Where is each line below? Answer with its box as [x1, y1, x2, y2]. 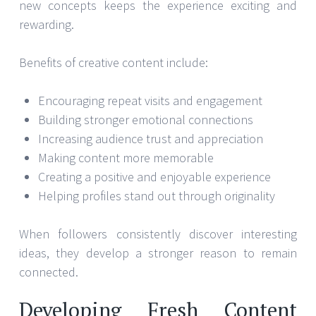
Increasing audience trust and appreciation [38, 130, 263, 147]
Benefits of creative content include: [19, 54, 208, 71]
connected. [19, 263, 78, 280]
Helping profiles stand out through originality [38, 187, 275, 204]
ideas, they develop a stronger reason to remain [19, 244, 297, 261]
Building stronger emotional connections [38, 111, 253, 128]
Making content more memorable [38, 149, 214, 166]
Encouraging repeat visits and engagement [38, 92, 262, 109]
